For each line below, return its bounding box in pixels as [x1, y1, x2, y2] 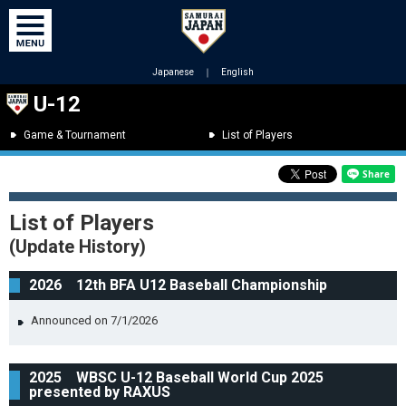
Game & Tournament [24, 129, 126, 141]
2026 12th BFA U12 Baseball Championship [29, 276, 327, 294]
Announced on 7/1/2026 [31, 314, 158, 327]
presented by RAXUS [29, 383, 170, 401]
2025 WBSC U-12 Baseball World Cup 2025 [29, 369, 324, 386]
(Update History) [9, 236, 146, 257]
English [221, 67, 254, 77]
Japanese [152, 67, 194, 77]
